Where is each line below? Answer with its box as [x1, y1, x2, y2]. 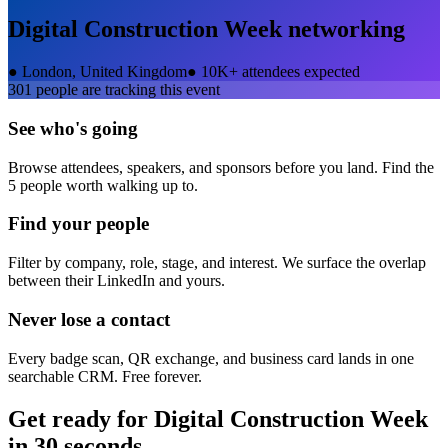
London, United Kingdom [22, 63, 187, 81]
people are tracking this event [32, 81, 220, 99]
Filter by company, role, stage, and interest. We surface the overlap [8, 254, 426, 272]
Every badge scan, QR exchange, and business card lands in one [8, 349, 414, 367]
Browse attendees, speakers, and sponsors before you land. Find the [8, 158, 434, 176]
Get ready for [8, 405, 154, 432]
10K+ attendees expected [201, 63, 360, 81]
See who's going [8, 118, 138, 140]
